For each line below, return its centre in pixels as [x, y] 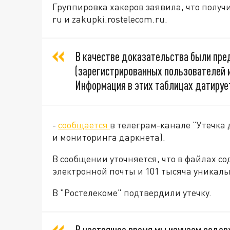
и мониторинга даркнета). [109, 137]
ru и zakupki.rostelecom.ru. [111, 19]
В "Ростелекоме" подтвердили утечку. [132, 193]
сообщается [84, 125]
